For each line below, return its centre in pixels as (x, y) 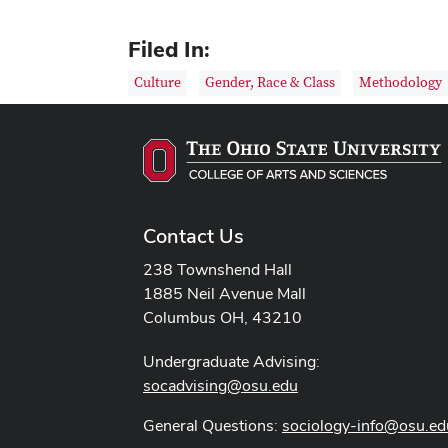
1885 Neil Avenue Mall (224, 294)
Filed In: (169, 49)
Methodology (400, 83)
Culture (157, 83)
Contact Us (193, 236)
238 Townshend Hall (217, 270)
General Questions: (212, 426)
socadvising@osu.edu (220, 386)
